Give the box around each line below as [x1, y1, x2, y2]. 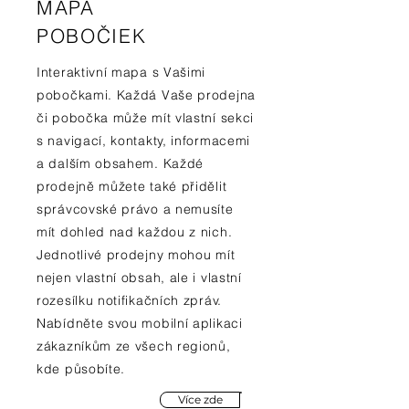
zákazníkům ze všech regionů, [37, 338, 231, 354]
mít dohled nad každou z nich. [37, 224, 233, 240]
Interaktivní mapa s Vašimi [37, 64, 206, 80]
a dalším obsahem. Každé [37, 155, 204, 172]
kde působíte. [37, 361, 126, 377]
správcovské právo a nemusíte [37, 201, 234, 217]
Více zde [177, 393, 223, 406]
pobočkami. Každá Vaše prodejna [37, 87, 256, 103]
